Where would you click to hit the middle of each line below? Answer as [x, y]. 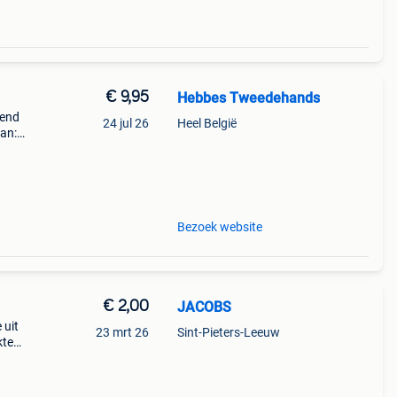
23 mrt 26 [122, 332]
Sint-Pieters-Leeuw [228, 332]
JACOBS [204, 307]
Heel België [206, 123]
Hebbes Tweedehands [248, 98]
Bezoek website [219, 227]
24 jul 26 [125, 123]
